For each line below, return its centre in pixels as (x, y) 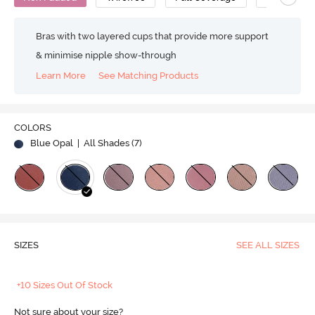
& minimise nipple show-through (107, 55)
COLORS (32, 128)
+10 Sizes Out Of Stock (65, 285)
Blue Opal (51, 143)
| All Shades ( (104, 143)
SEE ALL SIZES (268, 245)
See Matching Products (149, 75)
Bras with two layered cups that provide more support (153, 36)
